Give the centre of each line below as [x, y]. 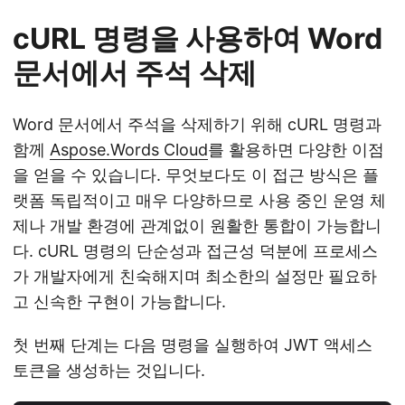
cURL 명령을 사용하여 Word [198, 38]
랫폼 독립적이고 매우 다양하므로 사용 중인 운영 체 [199, 200]
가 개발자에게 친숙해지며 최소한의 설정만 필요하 [195, 276]
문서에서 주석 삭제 [135, 73]
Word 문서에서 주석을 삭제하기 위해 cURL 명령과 [197, 124]
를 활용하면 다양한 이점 [296, 150]
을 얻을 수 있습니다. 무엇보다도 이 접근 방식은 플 [196, 175]
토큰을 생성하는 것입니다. [109, 370]
